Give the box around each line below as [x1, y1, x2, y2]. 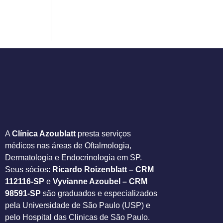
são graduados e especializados [41, 189, 157, 198]
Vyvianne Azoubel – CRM [53, 177, 147, 186]
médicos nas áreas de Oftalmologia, [5, 141, 131, 150]
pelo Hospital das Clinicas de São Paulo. [5, 213, 150, 222]
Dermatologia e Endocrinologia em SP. [5, 153, 142, 162]
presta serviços [76, 129, 131, 138]
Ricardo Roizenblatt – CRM [52, 165, 154, 174]
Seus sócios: [5, 165, 52, 174]
